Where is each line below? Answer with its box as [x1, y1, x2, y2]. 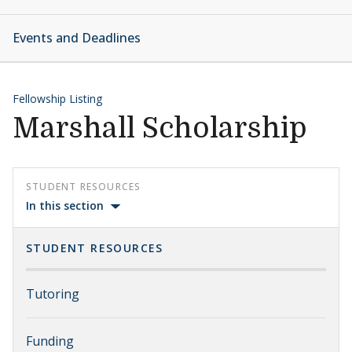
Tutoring [26, 285, 79, 302]
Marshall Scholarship [13, 112, 307, 145]
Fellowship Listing [13, 91, 102, 106]
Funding [26, 332, 74, 350]
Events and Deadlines [13, 29, 141, 46]
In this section [26, 198, 104, 213]
